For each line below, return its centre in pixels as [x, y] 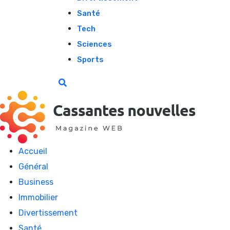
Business [36, 182]
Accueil [33, 151]
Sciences [94, 44]
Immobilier [38, 197]
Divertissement [48, 213]
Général [33, 166]
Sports [90, 59]
